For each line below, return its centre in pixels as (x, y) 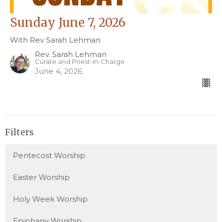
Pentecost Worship (49, 156)
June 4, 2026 (58, 71)
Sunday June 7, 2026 (68, 22)
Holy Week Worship (50, 199)
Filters (19, 132)
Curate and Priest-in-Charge (80, 61)
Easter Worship (41, 177)
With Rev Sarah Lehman (55, 40)
